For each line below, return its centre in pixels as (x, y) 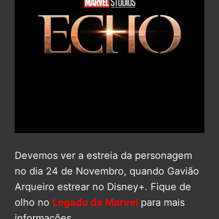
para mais (161, 202)
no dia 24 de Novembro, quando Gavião (107, 171)
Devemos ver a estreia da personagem (103, 155)
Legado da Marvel (95, 202)
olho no (33, 202)
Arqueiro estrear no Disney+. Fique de (103, 187)
